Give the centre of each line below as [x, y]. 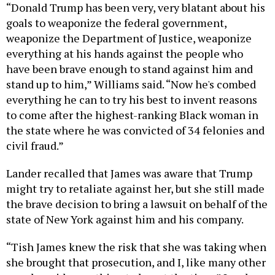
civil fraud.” [35, 145]
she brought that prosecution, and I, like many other [136, 262]
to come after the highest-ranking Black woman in [132, 114]
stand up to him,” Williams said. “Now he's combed [131, 84]
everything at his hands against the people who [125, 53]
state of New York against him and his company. [126, 219]
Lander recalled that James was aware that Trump [129, 173]
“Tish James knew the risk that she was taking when [136, 246]
